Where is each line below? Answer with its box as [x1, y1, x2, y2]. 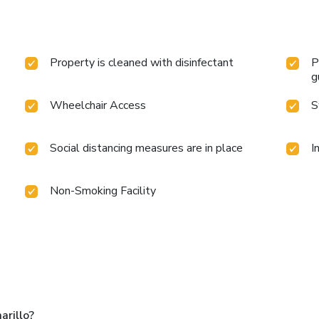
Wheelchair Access [50, 97, 147, 113]
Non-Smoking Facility [50, 182, 157, 199]
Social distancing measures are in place [50, 140, 244, 156]
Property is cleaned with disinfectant [50, 54, 234, 70]
